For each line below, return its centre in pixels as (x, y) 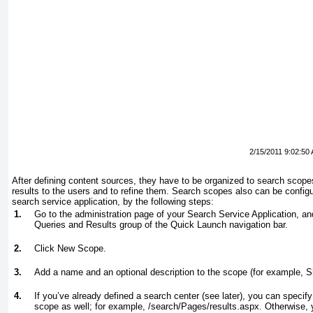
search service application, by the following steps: (113, 202)
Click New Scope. (70, 249)
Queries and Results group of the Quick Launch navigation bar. (161, 225)
